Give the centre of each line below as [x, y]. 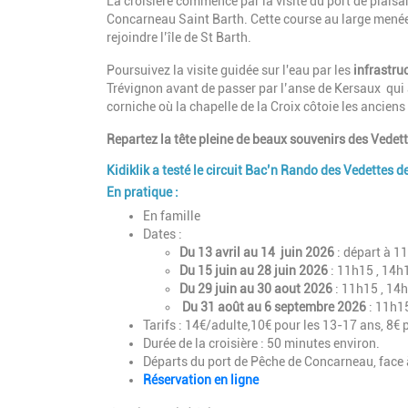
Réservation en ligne [201, 380]
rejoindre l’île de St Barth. [179, 38]
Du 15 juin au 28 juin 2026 [255, 271]
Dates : [163, 235]
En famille [172, 216]
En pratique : [143, 193]
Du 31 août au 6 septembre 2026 [275, 307]
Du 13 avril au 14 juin [241, 253]
